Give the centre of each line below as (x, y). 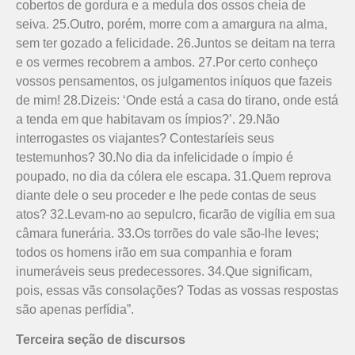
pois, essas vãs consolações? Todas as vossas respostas (177, 290)
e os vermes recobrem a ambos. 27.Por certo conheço (167, 62)
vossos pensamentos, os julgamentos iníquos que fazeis (174, 81)
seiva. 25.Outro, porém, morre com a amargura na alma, (172, 24)
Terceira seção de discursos (101, 340)
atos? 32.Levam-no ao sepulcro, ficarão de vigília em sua (176, 214)
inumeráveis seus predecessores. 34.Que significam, (164, 271)
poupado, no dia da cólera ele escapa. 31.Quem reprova (174, 176)
